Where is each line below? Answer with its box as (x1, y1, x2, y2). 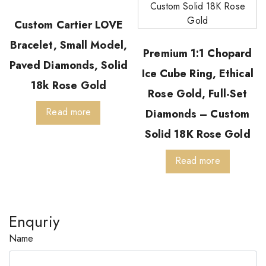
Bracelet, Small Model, (9, 37, 127, 53)
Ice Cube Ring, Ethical (141, 65, 254, 81)
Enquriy (9, 210, 59, 233)
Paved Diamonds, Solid (9, 57, 128, 73)
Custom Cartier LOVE (14, 17, 123, 33)
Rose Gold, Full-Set (148, 85, 248, 102)
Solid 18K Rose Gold (144, 126, 251, 142)
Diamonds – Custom (145, 106, 250, 122)
